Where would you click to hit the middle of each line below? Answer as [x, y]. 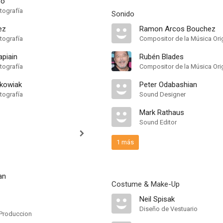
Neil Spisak [157, 199]
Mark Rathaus [162, 112]
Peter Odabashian [168, 85]
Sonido [123, 14]
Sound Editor [158, 122]
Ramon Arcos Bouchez [177, 29]
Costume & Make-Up [146, 184]
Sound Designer [163, 94]
